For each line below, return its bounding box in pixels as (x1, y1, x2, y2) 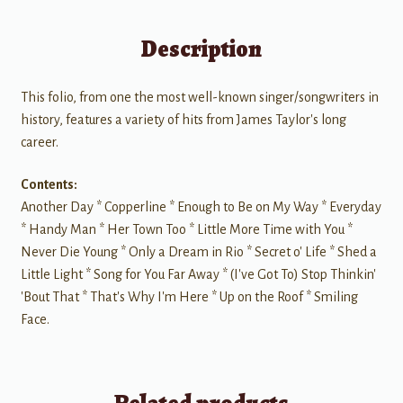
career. (20, 134, 58, 149)
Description (141, 32, 262, 65)
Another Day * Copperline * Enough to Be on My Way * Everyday (20, 200, 381, 215)
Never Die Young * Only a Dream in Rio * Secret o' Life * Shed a (20, 245, 377, 260)
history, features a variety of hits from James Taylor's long (20, 112, 346, 127)
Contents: (20, 177, 77, 193)
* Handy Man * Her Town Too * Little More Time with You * (20, 222, 353, 237)
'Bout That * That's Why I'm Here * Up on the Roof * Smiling (20, 290, 358, 305)
